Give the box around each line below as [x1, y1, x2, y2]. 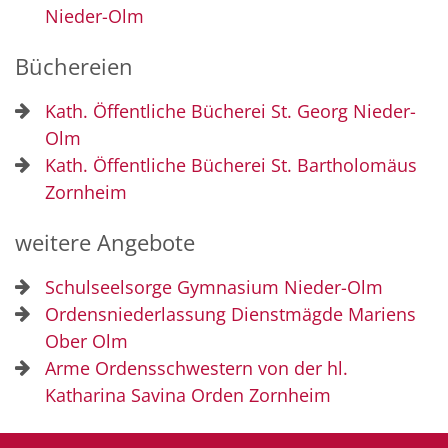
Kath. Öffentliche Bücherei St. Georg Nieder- [45, 99, 416, 123]
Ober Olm [45, 329, 128, 353]
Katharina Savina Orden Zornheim [45, 383, 331, 407]
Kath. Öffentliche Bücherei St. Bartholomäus [45, 153, 417, 177]
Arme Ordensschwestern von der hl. [45, 356, 348, 380]
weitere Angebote [15, 228, 195, 257]
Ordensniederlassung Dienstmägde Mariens [45, 302, 416, 326]
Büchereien [15, 52, 133, 81]
